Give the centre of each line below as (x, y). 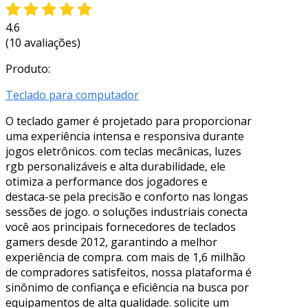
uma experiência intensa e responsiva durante (125, 136)
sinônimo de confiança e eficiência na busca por (127, 287)
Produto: (28, 68)
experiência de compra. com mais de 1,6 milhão (125, 257)
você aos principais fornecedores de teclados (121, 227)
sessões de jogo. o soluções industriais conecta (126, 211)
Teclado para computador (72, 95)
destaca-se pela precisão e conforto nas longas (127, 196)
